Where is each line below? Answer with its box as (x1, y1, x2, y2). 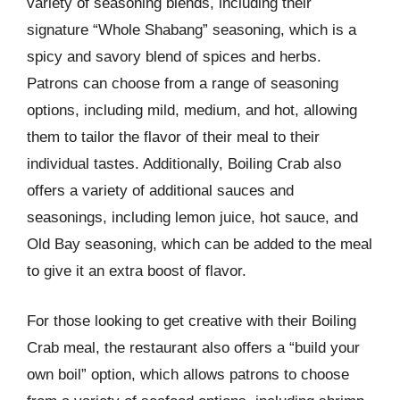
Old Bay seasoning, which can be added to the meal (27, 236, 372, 253)
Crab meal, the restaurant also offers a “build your (27, 338, 360, 356)
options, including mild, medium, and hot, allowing (27, 102, 357, 119)
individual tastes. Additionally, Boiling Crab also (27, 155, 341, 172)
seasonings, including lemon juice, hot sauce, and (27, 209, 358, 226)
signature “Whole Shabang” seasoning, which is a (27, 21, 356, 38)
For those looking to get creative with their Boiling (27, 312, 356, 329)
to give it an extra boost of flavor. (27, 262, 246, 279)
